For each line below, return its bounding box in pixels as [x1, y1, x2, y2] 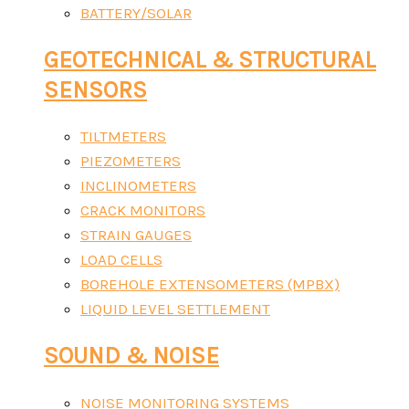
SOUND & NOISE [44, 342, 219, 370]
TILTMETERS [80, 127, 166, 146]
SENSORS [44, 77, 147, 104]
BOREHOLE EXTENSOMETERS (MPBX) [80, 275, 340, 294]
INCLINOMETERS [80, 176, 196, 195]
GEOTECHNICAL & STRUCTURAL [44, 47, 376, 74]
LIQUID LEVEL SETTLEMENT [80, 299, 270, 319]
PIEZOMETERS [80, 152, 181, 171]
